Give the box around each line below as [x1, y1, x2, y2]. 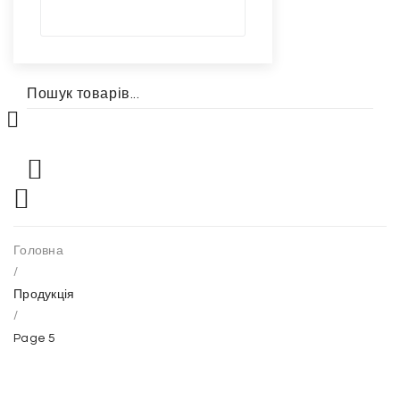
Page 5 [13, 332, 56, 345]
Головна [13, 245, 63, 257]
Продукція [13, 288, 75, 301]
